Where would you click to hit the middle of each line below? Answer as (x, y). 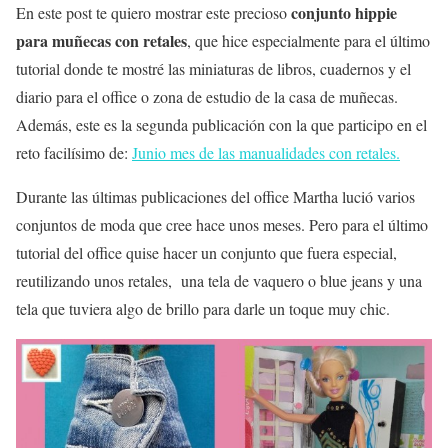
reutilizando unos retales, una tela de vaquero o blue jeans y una (219, 280)
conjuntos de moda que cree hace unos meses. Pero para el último (222, 224)
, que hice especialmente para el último (308, 40)
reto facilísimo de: (72, 152)
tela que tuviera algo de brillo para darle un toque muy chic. (203, 308)
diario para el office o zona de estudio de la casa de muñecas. (207, 96)
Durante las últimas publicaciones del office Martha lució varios (215, 196)
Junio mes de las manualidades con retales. (266, 152)
